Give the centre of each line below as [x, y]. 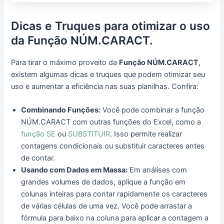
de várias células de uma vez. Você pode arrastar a [107, 206]
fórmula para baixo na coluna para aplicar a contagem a [115, 218]
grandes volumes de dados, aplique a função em [103, 182]
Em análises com [157, 170]
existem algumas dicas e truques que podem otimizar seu [108, 74]
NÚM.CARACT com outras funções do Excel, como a [111, 122]
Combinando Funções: [61, 110]
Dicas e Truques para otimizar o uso [111, 26]
